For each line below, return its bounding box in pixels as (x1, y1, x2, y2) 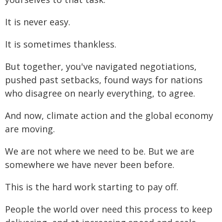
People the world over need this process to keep (5, 203, 213, 215)
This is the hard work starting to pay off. (5, 181, 178, 193)
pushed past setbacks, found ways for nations (5, 74, 203, 86)
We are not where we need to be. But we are (5, 145, 194, 157)
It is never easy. (5, 16, 70, 28)
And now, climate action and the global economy (5, 110, 213, 121)
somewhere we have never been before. (5, 159, 174, 170)
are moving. (5, 123, 55, 135)
